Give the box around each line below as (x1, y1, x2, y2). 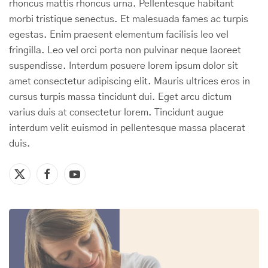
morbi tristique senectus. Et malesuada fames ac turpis (9, 14, 248, 24)
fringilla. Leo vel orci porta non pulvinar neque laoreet (9, 45, 241, 55)
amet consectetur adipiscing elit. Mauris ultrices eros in (9, 77, 250, 86)
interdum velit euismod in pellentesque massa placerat (9, 123, 245, 133)
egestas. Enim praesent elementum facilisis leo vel (9, 30, 229, 39)
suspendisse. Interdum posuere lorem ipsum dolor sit (9, 61, 238, 71)
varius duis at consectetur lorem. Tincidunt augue (9, 108, 224, 117)
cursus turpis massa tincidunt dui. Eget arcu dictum (9, 92, 232, 102)
